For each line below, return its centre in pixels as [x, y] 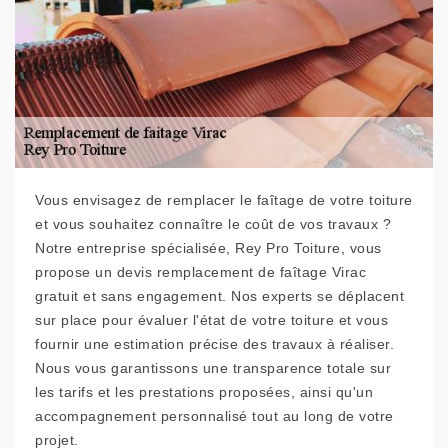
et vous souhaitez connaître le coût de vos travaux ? [213, 224]
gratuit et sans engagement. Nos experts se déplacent [219, 296]
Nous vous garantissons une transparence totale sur [213, 368]
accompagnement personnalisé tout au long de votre [214, 416]
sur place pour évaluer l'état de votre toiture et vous [211, 320]
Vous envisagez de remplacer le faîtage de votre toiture [224, 200]
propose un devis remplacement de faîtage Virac [200, 272]
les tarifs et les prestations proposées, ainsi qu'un [204, 392]
